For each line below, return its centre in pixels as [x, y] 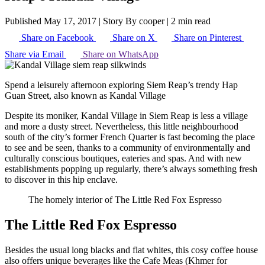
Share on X [134, 37]
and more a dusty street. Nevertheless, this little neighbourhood [122, 126]
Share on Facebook [57, 37]
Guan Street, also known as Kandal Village [85, 95]
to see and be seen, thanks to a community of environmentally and [127, 147]
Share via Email [34, 54]
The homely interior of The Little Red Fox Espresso [125, 199]
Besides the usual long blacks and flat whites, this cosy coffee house [131, 250]
